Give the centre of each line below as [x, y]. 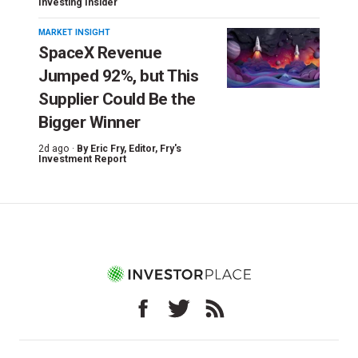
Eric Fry [107, 149]
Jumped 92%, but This [118, 76]
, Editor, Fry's [153, 149]
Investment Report [82, 159]
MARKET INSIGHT [74, 33]
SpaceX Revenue [100, 53]
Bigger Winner [89, 123]
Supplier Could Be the [117, 99]
